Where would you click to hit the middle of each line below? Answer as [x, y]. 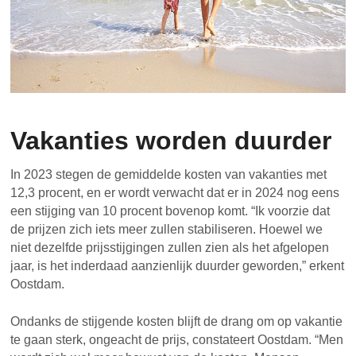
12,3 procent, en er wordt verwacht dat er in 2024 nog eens [175, 193]
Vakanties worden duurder [171, 141]
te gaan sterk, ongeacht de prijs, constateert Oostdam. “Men [177, 340]
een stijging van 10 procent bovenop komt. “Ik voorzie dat [170, 211]
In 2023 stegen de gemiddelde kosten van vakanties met [169, 175]
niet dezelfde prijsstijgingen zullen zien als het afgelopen [170, 248]
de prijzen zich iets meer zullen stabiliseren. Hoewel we [167, 230]
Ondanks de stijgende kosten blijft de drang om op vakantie [177, 322]
